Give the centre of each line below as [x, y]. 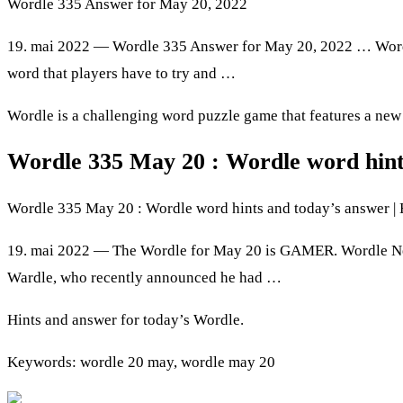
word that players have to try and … [121, 74]
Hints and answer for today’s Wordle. [125, 319]
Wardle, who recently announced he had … [144, 277]
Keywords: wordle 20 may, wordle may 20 [141, 362]
